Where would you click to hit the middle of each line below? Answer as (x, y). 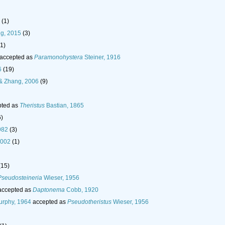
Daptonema (49, 190)
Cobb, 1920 (82, 190)
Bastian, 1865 (64, 106)
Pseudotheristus (89, 202)
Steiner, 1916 (102, 58)
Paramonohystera (59, 58)
